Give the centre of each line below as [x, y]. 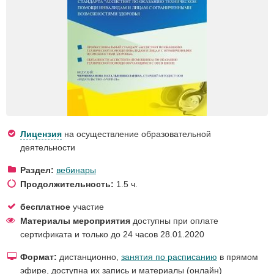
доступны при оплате [174, 221]
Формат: [39, 257]
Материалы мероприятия [75, 221]
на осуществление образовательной [136, 134]
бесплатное [45, 207]
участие [87, 207]
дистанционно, [89, 257]
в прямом [238, 257]
